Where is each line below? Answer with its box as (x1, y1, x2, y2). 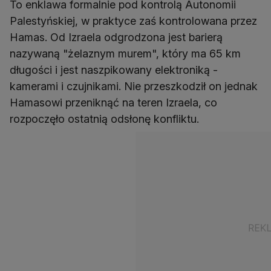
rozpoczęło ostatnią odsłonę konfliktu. (10, 113, 199, 126)
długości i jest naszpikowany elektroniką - (10, 64, 218, 77)
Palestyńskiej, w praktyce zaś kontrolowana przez (10, 15, 257, 28)
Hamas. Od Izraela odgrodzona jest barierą (10, 31, 223, 44)
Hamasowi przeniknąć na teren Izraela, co (10, 96, 217, 109)
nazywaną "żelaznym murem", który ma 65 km (10, 47, 241, 60)
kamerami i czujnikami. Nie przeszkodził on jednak (10, 80, 258, 93)
